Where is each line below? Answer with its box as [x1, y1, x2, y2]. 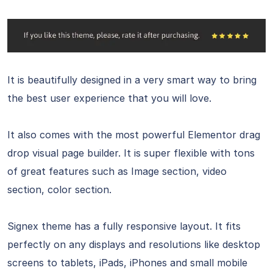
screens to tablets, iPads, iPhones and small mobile [7, 257, 247, 269]
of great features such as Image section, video [7, 165, 227, 178]
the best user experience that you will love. [7, 92, 211, 105]
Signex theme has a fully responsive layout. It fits [7, 220, 241, 233]
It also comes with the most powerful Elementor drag [7, 129, 260, 141]
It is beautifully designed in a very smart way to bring [7, 74, 257, 87]
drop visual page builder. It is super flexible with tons [7, 147, 255, 160]
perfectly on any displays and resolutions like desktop [7, 238, 260, 251]
